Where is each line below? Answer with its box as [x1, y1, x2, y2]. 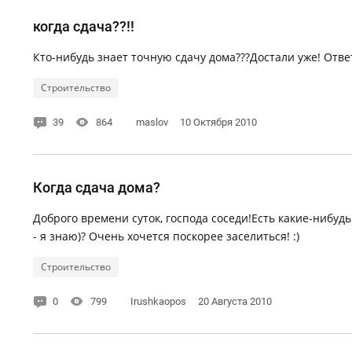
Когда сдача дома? [33, 179, 160, 196]
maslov [136, 116, 168, 128]
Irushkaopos [130, 295, 186, 307]
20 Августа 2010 [198, 295, 272, 307]
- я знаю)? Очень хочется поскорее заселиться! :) [33, 229, 299, 244]
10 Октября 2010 [180, 116, 257, 128]
